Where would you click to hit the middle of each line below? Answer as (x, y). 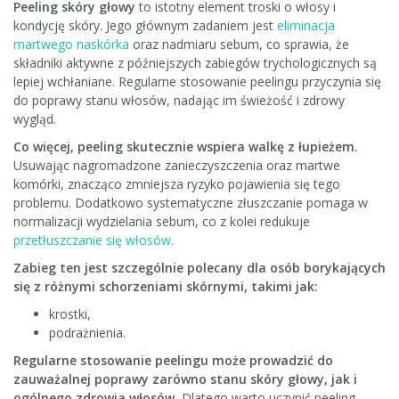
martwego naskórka (71, 45)
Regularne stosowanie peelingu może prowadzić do (173, 361)
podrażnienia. (87, 333)
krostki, (70, 314)
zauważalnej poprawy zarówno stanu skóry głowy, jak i (185, 379)
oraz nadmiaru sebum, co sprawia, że (239, 45)
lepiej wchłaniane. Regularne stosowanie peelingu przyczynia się (197, 82)
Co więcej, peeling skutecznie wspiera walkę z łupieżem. (186, 147)
